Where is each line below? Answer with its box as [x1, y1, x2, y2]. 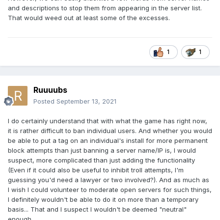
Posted [33, 97, 56, 106]
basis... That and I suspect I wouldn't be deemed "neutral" [8, 205, 187, 214]
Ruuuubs [33, 85, 67, 95]
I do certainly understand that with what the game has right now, [8, 117, 207, 125]
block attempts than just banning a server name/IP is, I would [8, 146, 196, 155]
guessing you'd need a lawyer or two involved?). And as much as [8, 176, 209, 184]
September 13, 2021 [56, 97, 116, 106]
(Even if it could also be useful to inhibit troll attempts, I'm [8, 166, 184, 174]
